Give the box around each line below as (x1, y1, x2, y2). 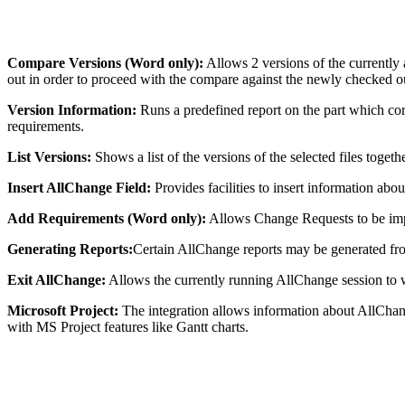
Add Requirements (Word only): (7, 210, 206, 226)
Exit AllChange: (7, 271, 106, 287)
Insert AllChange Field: (7, 179, 151, 195)
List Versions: (7, 148, 91, 165)
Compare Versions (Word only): (7, 54, 203, 71)
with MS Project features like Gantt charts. (7, 318, 249, 334)
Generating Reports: (7, 240, 133, 257)
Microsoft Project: (7, 302, 118, 318)
